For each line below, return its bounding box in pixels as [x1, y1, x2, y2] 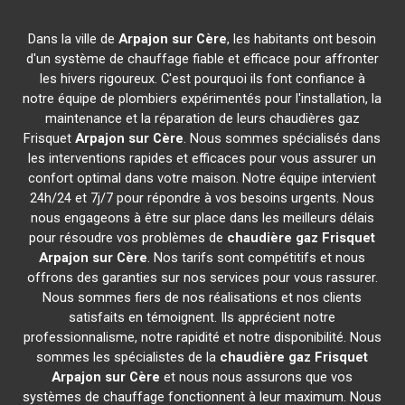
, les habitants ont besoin [227, 31, 377, 47]
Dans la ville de [28, 31, 119, 47]
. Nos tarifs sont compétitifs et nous [147, 250, 366, 266]
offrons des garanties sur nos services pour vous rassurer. [26, 269, 378, 286]
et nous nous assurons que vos [160, 369, 353, 385]
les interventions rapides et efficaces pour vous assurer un [28, 150, 377, 166]
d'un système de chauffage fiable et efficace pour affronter [25, 51, 379, 67]
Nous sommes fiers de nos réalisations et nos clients [42, 289, 363, 306]
